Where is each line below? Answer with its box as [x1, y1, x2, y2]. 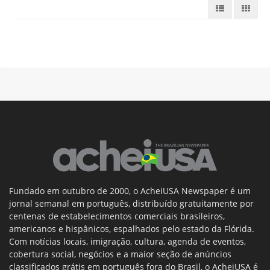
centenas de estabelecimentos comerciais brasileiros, [9, 210, 225, 222]
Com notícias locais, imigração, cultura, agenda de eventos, [9, 236, 246, 247]
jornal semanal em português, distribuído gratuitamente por [9, 198, 254, 209]
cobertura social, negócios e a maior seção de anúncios [9, 248, 231, 260]
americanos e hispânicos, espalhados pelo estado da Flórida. [9, 223, 254, 234]
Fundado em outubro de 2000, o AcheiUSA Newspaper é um [9, 185, 251, 196]
